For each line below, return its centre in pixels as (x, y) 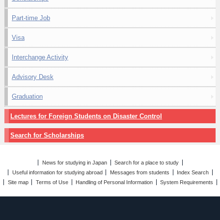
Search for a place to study (147, 163)
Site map (18, 182)
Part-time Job (31, 18)
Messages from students (140, 172)
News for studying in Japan (74, 163)
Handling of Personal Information (114, 182)
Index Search (193, 172)
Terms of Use (52, 182)
